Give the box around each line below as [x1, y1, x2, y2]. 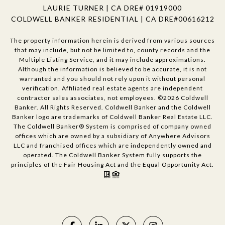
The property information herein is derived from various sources [10, 36, 215, 44]
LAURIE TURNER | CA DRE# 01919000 [43, 3, 182, 12]
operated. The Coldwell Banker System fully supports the [23, 151, 202, 159]
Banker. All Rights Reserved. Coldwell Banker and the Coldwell [14, 103, 211, 111]
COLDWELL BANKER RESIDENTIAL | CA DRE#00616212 [11, 14, 214, 23]
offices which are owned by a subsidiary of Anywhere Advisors [15, 132, 210, 140]
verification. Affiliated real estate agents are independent [22, 84, 203, 92]
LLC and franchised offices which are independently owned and [13, 141, 212, 149]
